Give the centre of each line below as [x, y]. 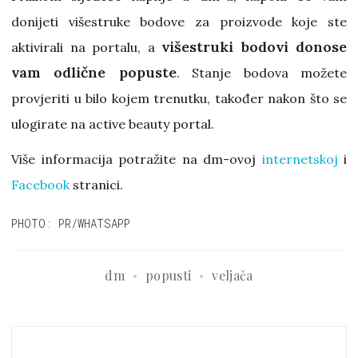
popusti [169, 276]
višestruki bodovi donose [254, 47]
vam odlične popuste [94, 73]
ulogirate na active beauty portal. [113, 124]
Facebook [40, 185]
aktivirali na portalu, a [86, 48]
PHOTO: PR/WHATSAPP [71, 224]
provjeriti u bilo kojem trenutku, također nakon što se [179, 99]
